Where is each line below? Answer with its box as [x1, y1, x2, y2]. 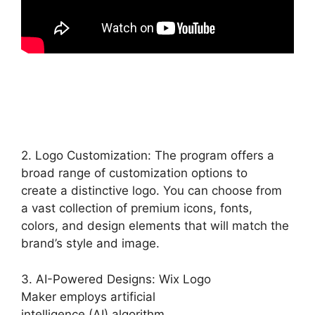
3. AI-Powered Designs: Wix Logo [21, 271, 211, 286]
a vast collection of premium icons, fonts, [21, 201, 252, 215]
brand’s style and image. [21, 236, 160, 250]
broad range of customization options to [21, 166, 247, 180]
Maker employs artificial [21, 289, 155, 304]
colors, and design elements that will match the [21, 219, 289, 233]
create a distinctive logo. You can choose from [21, 184, 282, 198]
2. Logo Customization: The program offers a [21, 148, 274, 162]
